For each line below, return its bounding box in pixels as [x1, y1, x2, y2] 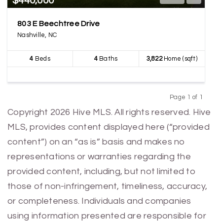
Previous [158, 103, 184, 110]
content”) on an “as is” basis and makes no [7, 137, 185, 147]
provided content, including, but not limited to [7, 167, 196, 176]
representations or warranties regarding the [7, 152, 191, 161]
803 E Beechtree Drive [17, 20, 100, 28]
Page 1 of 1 [168, 94, 204, 101]
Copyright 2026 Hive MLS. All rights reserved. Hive [7, 108, 211, 117]
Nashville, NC [17, 32, 57, 38]
